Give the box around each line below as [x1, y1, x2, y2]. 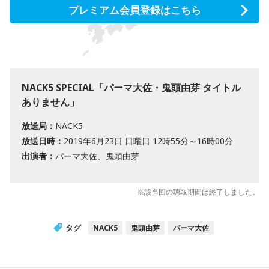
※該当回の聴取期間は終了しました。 [137, 187, 259, 197]
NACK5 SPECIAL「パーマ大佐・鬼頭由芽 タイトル [22, 81, 241, 94]
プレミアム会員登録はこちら [68, 3, 201, 17]
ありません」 [22, 95, 79, 109]
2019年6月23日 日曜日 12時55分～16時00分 [64, 135, 233, 147]
